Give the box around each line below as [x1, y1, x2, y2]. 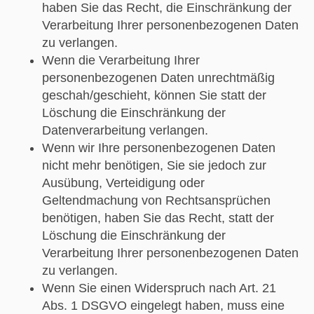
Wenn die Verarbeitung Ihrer [41, 53, 200, 67]
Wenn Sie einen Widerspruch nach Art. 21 [41, 280, 276, 295]
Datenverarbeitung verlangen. [41, 123, 208, 137]
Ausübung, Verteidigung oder [41, 175, 205, 190]
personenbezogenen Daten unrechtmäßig [41, 70, 275, 85]
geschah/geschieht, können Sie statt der [41, 88, 266, 102]
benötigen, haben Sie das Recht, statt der [41, 210, 274, 225]
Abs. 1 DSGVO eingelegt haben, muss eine [41, 298, 285, 313]
